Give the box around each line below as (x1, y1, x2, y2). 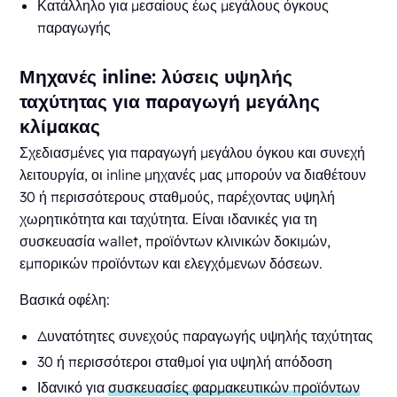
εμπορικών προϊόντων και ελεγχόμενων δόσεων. (19, 253, 323, 272)
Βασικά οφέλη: (19, 290, 111, 308)
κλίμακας (19, 113, 101, 137)
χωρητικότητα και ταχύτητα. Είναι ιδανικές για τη (19, 209, 318, 228)
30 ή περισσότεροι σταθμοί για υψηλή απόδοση (37, 352, 333, 370)
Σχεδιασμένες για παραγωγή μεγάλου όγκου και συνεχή (19, 143, 366, 161)
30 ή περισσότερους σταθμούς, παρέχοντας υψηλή (19, 187, 336, 206)
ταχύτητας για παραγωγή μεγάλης (19, 89, 321, 113)
